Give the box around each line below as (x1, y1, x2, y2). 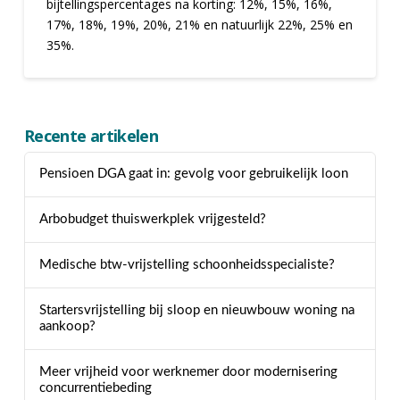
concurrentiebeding (38, 380, 152, 395)
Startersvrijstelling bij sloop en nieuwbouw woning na (38, 303, 354, 317)
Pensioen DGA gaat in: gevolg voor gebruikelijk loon (38, 167, 348, 181)
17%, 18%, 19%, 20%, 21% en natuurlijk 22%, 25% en (46, 15, 353, 33)
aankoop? (38, 319, 96, 333)
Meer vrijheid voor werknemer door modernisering (38, 364, 337, 379)
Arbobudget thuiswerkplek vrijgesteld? (38, 212, 266, 227)
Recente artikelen (23, 124, 159, 146)
